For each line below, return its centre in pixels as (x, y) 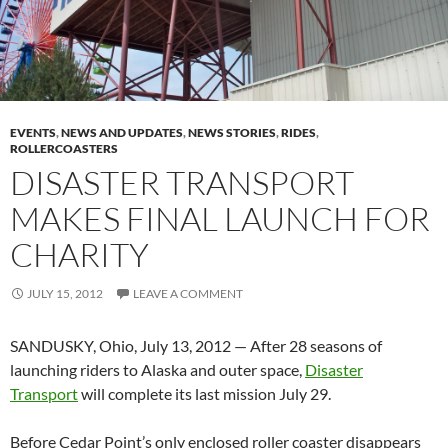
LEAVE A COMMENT (188, 293)
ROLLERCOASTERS (64, 148)
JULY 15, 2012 (65, 293)
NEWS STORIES (232, 132)
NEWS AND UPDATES (122, 132)
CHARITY (79, 254)
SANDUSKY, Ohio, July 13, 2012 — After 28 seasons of (196, 345)
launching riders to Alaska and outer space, (157, 369)
